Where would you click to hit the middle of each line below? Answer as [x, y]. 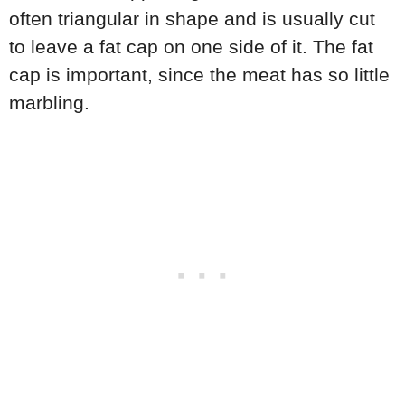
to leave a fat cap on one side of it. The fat [191, 47]
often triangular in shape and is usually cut [192, 19]
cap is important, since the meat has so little [199, 75]
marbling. [49, 103]
